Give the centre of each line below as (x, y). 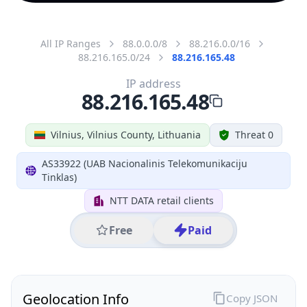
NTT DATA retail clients (162, 200)
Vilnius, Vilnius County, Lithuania (125, 134)
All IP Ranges (71, 43)
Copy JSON (251, 298)
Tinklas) (59, 177)
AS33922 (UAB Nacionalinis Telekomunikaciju (144, 163)
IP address (153, 83)
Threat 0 (254, 134)
